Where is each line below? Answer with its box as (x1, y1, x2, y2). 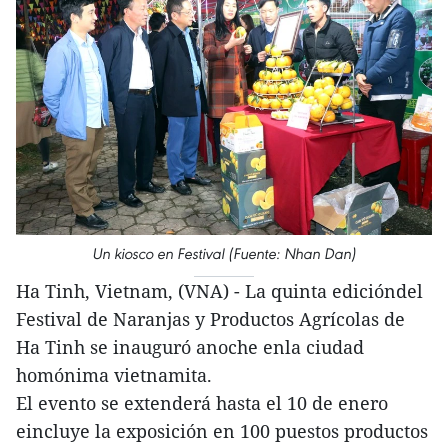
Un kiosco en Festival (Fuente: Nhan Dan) (92, 243, 356, 263)
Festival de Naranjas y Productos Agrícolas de (16, 306, 405, 331)
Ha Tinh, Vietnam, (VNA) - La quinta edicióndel (16, 278, 423, 303)
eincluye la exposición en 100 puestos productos (16, 418, 428, 443)
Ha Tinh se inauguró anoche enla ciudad (16, 334, 364, 359)
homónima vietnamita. (16, 362, 212, 387)
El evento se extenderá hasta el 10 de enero (16, 390, 388, 415)
